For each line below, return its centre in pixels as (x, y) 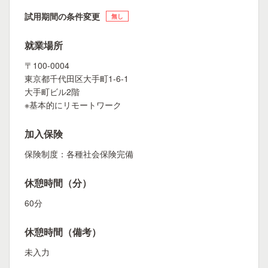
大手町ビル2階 (52, 92)
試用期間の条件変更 (62, 16)
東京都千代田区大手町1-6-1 (77, 78)
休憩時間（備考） (63, 232)
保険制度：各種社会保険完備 (79, 154)
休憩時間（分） (58, 183)
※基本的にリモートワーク (73, 105)
